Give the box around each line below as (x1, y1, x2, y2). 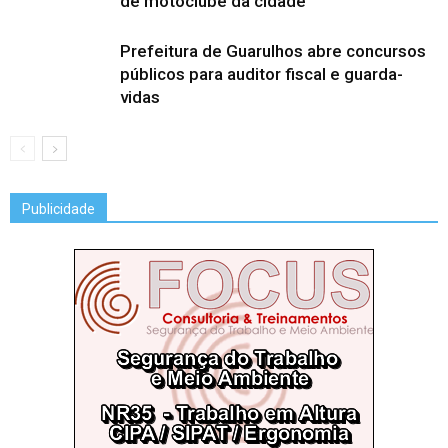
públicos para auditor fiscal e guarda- (120, 64, 403, 84)
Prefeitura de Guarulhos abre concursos (120, 41, 426, 61)
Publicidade (22, 201, 95, 217)
